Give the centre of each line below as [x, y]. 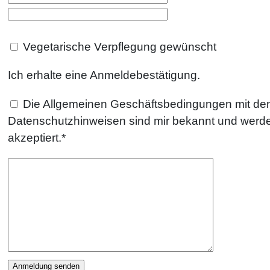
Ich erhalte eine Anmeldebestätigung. [104, 75]
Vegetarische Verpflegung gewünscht [118, 47]
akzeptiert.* [36, 137]
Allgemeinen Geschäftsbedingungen [137, 104]
